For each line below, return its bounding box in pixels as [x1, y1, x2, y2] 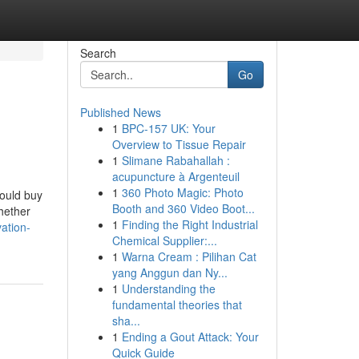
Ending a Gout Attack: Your [121, 329, 259, 345]
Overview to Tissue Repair [111, 136, 246, 152]
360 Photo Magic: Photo [121, 184, 244, 200]
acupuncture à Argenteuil [111, 168, 240, 184]
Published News [79, 104, 161, 120]
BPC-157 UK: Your [121, 120, 216, 136]
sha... [111, 313, 140, 329]
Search [79, 45, 116, 61]
